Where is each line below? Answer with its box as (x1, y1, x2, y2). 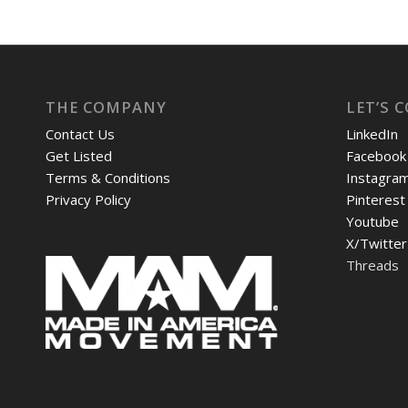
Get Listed (46, 147, 112, 166)
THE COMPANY (46, 97, 167, 118)
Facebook (345, 147, 406, 166)
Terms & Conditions (46, 168, 170, 188)
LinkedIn (345, 125, 398, 144)
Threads (345, 256, 399, 275)
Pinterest (345, 190, 405, 209)
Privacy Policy (46, 190, 131, 209)
